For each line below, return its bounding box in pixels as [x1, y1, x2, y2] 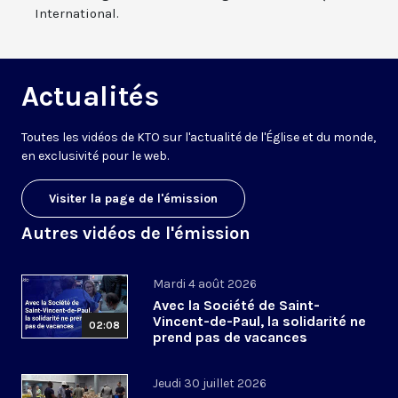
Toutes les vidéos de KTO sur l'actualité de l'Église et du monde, [21, 130, 376, 146]
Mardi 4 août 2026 [153, 276, 257, 292]
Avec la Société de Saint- [153, 297, 320, 314]
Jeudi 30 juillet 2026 [153, 376, 267, 392]
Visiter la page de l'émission [49, 191, 218, 207]
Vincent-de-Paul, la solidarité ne [153, 313, 366, 330]
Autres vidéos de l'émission [21, 223, 251, 244]
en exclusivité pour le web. [21, 148, 169, 164]
